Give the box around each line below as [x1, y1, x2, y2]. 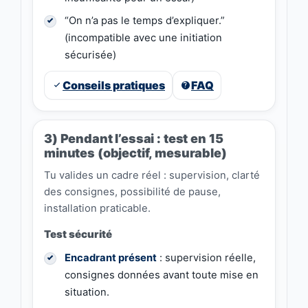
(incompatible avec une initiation [65, 32, 222, 45]
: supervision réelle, [157, 252, 256, 265]
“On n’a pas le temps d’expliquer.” [65, 14, 225, 27]
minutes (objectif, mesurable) [44, 146, 227, 161]
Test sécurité [44, 228, 112, 241]
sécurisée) [65, 49, 116, 62]
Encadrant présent [65, 252, 157, 265]
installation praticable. [44, 202, 151, 215]
